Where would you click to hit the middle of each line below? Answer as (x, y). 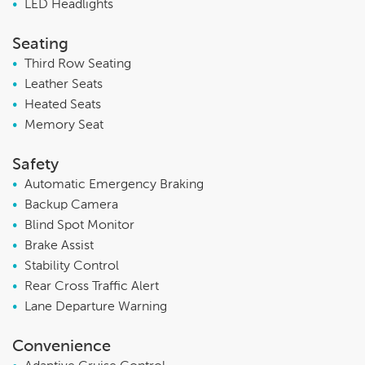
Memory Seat (64, 125)
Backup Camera (71, 205)
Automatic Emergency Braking (114, 185)
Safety (35, 165)
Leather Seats (64, 84)
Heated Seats (63, 105)
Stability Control (72, 266)
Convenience (62, 347)
